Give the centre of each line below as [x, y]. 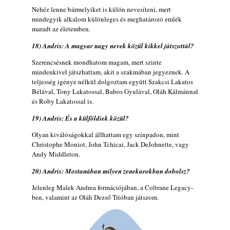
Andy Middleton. [56, 154]
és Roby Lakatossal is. [63, 101]
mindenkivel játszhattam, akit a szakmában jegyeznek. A [111, 72]
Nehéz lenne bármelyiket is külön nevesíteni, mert [101, 9]
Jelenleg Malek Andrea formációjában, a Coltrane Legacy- [112, 187]
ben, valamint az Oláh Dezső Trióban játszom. [95, 197]
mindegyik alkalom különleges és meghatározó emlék [107, 19]
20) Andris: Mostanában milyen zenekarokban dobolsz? [111, 171]
